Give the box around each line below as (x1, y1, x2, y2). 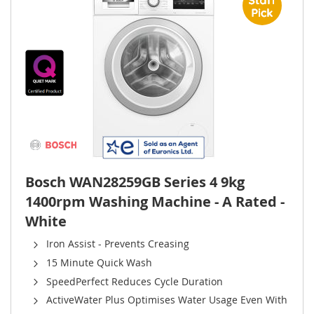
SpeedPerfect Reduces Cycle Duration (46, 274, 226, 288)
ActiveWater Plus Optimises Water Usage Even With (46, 293, 287, 307)
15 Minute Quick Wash (46, 255, 152, 269)
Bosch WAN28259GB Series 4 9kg (25, 172, 245, 191)
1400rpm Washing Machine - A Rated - (25, 192, 285, 211)
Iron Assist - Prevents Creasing (46, 237, 189, 250)
